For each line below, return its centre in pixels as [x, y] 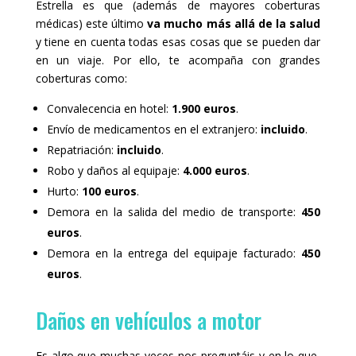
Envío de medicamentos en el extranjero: [153, 129]
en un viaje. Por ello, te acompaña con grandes [178, 60]
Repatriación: [81, 149]
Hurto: [64, 191]
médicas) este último [91, 23]
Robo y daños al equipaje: [114, 170]
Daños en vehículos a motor [148, 320]
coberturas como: [81, 78]
